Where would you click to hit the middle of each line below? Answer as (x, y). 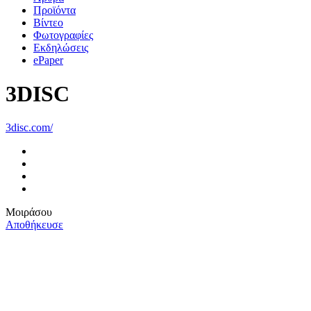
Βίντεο (48, 22)
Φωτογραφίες (63, 35)
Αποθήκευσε (34, 225)
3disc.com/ (29, 128)
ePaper (48, 60)
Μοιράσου (29, 212)
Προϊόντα (54, 10)
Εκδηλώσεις (61, 47)
